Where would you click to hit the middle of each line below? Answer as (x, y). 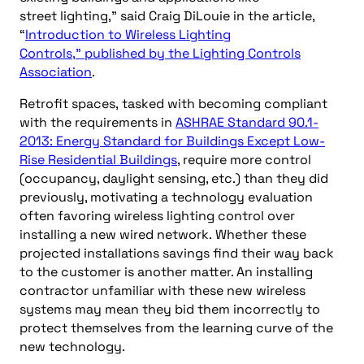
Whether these (261, 234)
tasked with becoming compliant (225, 103)
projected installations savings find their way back (177, 253)
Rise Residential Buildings (98, 159)
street (38, 15)
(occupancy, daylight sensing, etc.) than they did (174, 178)
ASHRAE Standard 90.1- (247, 122)
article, (293, 15)
